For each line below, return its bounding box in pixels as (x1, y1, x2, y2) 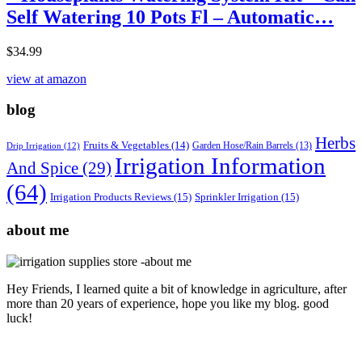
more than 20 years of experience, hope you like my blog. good (6, 296, 329, 310)
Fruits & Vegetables (83, 140, 169, 152)
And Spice (6, 159, 78, 178)
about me (6, 221, 69, 238)
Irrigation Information (115, 153, 326, 179)
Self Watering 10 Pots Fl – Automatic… (6, 6, 334, 27)
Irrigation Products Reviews (50, 191, 171, 204)
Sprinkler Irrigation (195, 191, 279, 204)
